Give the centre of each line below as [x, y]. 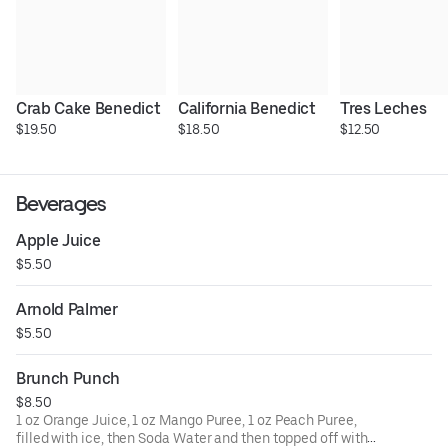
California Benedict [246, 109]
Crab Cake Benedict [88, 109]
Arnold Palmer [67, 310]
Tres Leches [383, 109]
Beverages [61, 204]
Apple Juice [58, 241]
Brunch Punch [68, 379]
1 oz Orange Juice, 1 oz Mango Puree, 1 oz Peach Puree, [186, 420]
